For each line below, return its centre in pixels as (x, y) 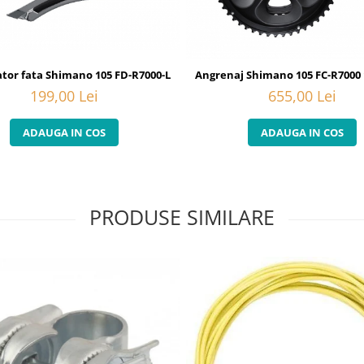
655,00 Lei (302, 96)
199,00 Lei (64, 96)
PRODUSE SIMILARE (182, 217)
